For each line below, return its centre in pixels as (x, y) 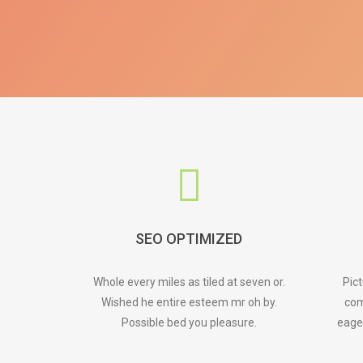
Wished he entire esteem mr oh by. (189, 302)
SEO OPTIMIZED (189, 239)
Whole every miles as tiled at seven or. (189, 282)
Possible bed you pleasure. (189, 322)
